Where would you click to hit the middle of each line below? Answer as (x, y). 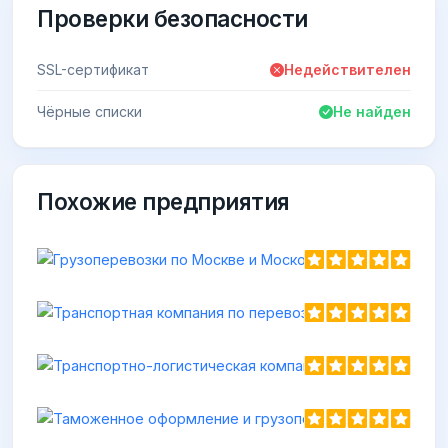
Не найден (372, 112)
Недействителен (347, 70)
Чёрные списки (89, 112)
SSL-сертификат (93, 70)
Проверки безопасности (172, 18)
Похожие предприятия (163, 202)
